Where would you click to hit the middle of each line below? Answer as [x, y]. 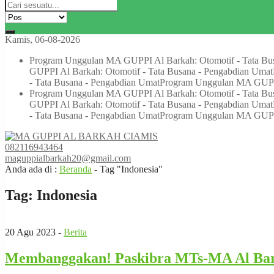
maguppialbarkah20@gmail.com [68, 158]
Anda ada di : [32, 169]
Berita [75, 232]
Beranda [76, 169]
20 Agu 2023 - [34, 232]
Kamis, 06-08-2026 [43, 39]
